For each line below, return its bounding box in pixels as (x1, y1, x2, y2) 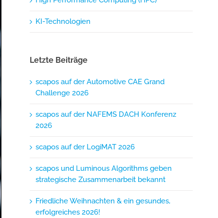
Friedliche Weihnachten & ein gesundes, (36, 197, 171, 206)
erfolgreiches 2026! (36, 208, 101, 217)
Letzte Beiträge (30, 55, 88, 65)
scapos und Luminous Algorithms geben (36, 164, 172, 173)
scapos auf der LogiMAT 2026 (36, 143, 135, 152)
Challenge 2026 (36, 89, 89, 98)
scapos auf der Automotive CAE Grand (36, 77, 165, 87)
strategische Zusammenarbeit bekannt (36, 175, 166, 184)
